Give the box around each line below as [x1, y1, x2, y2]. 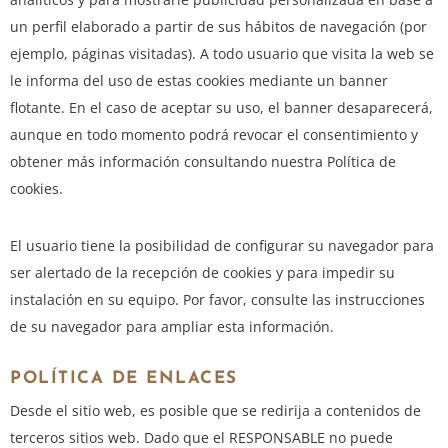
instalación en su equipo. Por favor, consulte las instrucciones [10, 290, 425, 310]
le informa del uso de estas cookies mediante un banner [10, 71, 388, 91]
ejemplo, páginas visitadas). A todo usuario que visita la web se [10, 44, 434, 64]
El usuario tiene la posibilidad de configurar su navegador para [10, 236, 434, 256]
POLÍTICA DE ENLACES [10, 370, 238, 388]
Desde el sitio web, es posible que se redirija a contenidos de [10, 401, 421, 421]
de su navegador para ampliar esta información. [10, 317, 334, 337]
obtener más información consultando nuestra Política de [10, 152, 396, 172]
